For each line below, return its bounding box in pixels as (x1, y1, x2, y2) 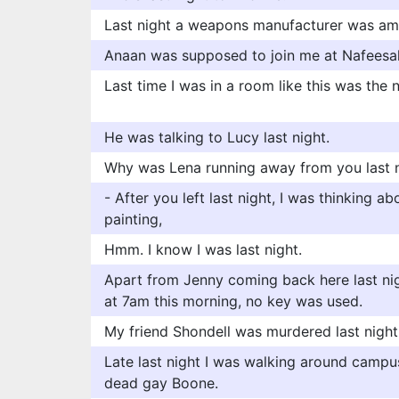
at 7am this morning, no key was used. (104, 292, 362, 310)
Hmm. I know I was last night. (104, 240, 302, 258)
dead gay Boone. (104, 374, 218, 392)
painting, (104, 210, 162, 228)
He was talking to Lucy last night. (104, 128, 330, 146)
